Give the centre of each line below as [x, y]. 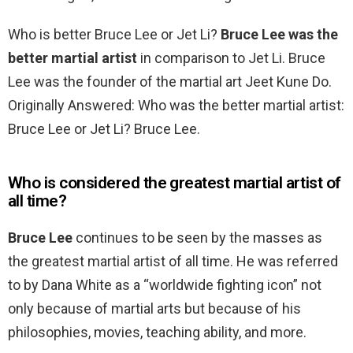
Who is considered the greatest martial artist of [175, 183]
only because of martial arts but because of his [154, 309]
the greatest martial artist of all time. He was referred [173, 262]
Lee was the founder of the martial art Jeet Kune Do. [170, 82]
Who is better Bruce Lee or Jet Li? [114, 35]
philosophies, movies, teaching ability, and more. [157, 333]
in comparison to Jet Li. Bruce [231, 58]
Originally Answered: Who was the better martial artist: [176, 106]
